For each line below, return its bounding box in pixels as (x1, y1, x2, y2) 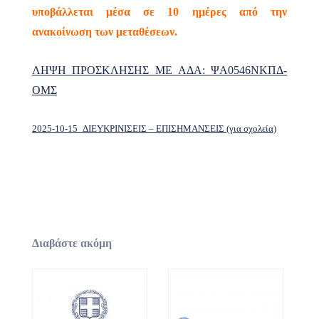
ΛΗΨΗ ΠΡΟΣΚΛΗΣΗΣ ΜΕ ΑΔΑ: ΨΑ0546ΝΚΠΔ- (31, 64, 288, 77)
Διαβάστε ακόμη (31, 237, 112, 250)
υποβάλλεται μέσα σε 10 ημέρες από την (31, 6, 288, 19)
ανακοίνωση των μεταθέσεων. (31, 26, 177, 38)
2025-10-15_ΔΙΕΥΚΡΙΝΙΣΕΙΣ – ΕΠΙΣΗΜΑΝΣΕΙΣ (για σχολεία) (31, 124, 276, 135)
